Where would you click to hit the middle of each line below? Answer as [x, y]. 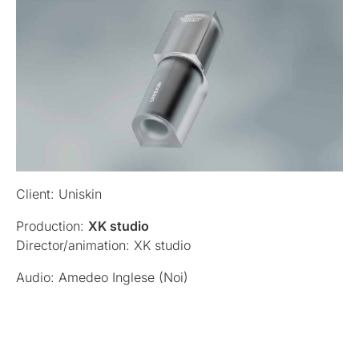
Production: [52, 226]
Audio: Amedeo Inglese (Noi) [102, 278]
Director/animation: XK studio [103, 246]
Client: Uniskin [59, 194]
